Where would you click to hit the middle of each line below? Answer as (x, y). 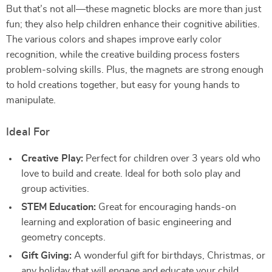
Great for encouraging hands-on (166, 207)
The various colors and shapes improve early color (114, 39)
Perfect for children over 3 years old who (172, 158)
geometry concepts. (63, 237)
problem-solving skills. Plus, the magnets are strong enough (135, 70)
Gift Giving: (46, 256)
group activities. (55, 189)
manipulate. (31, 100)
